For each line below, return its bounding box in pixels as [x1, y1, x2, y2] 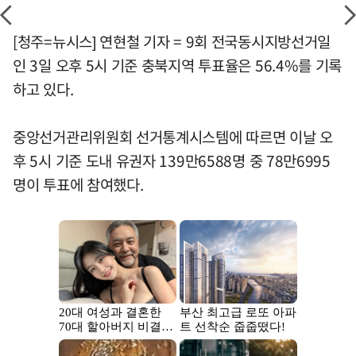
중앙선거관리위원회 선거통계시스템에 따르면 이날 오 [13, 126, 333, 149]
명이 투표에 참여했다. [13, 173, 144, 196]
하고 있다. [13, 78, 74, 101]
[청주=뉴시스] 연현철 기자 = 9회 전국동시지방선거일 [13, 30, 331, 53]
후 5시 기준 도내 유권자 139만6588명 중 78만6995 [13, 149, 331, 172]
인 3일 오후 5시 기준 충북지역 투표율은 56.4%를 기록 [13, 54, 342, 77]
